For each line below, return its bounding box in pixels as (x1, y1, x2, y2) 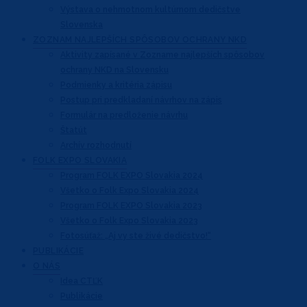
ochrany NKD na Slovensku (60, 65, 169, 75)
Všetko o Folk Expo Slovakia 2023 (60, 216, 198, 226)
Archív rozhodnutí (60, 140, 132, 151)
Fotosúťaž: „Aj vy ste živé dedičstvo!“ (60, 231, 211, 241)
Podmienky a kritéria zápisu (60, 80, 172, 90)
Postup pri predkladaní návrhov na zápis (60, 95, 222, 106)
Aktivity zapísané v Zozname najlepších (60, 50, 222, 60)
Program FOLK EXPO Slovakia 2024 (60, 171, 203, 181)
